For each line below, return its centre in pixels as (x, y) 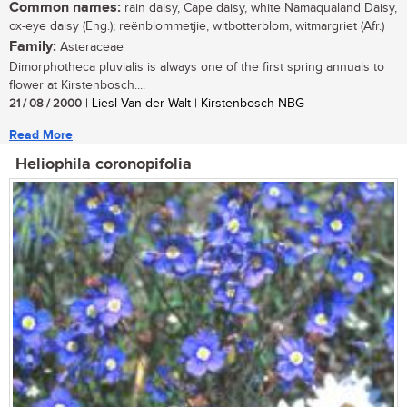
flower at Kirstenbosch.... (77, 86)
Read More (41, 135)
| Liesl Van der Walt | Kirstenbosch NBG (193, 104)
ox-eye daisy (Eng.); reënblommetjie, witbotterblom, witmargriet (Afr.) (197, 27)
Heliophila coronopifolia (104, 165)
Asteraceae (90, 48)
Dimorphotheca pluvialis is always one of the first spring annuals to (197, 68)
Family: (33, 47)
